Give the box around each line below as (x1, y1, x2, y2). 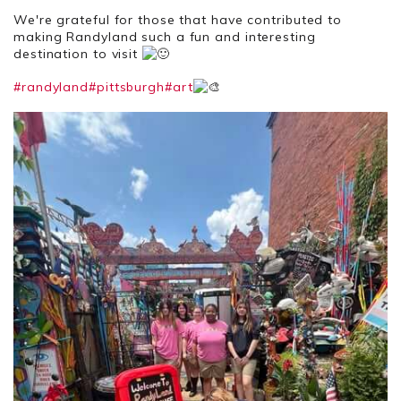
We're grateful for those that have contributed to (13, 12, 343, 28)
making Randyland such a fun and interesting (13, 29, 316, 45)
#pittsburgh (89, 79, 165, 95)
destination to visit (13, 46, 142, 62)
